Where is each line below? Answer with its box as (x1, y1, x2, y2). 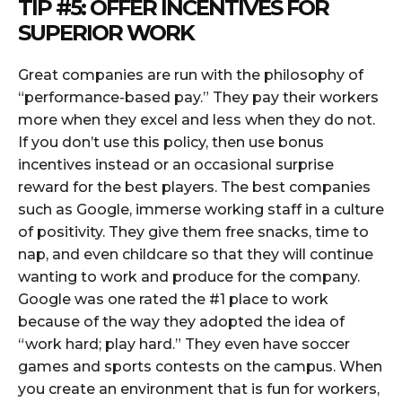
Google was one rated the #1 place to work (18, 291, 328, 309)
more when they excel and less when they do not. (18, 111, 375, 129)
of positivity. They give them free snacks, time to (18, 223, 369, 241)
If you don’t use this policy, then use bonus (18, 134, 324, 152)
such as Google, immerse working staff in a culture (18, 201, 384, 219)
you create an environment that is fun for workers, (18, 380, 380, 398)
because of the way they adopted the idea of (18, 313, 345, 331)
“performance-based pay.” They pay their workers (18, 89, 379, 107)
